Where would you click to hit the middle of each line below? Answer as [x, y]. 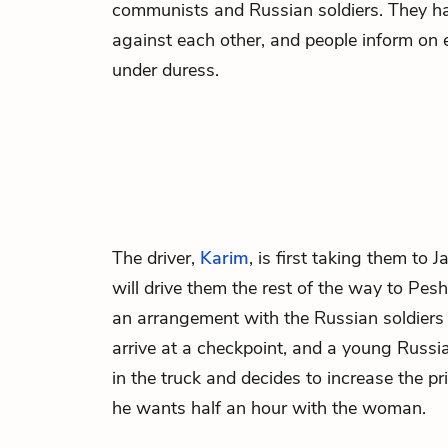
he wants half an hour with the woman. [269, 408]
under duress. [165, 70]
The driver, [156, 258]
